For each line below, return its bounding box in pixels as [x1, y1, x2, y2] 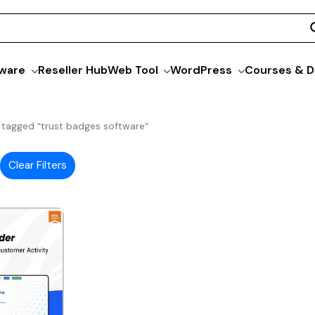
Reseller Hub [37, 63, 108, 77]
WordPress [170, 63, 233, 77]
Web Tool [107, 63, 158, 77]
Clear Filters [8, 158, 67, 173]
